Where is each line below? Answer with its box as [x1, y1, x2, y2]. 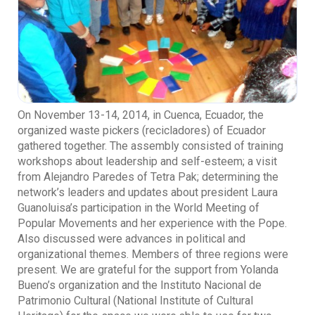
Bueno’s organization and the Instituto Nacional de [18, 278, 262, 292]
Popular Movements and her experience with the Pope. [18, 216, 287, 230]
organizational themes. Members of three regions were [18, 247, 288, 261]
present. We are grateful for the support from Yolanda [18, 262, 278, 276]
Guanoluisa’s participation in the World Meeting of [18, 200, 259, 214]
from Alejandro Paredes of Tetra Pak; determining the [18, 169, 278, 184]
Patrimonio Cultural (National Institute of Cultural [18, 293, 253, 307]
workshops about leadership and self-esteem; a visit [18, 154, 277, 168]
